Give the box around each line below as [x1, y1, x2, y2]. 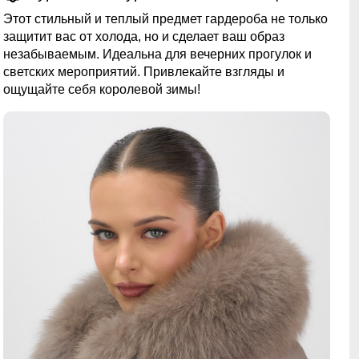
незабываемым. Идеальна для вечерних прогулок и [3, 47, 312, 62]
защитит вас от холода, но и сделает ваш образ [3, 30, 284, 44]
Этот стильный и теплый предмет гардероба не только [3, 12, 328, 26]
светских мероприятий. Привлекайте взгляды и [3, 65, 284, 79]
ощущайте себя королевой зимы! [3, 83, 200, 97]
